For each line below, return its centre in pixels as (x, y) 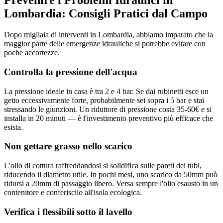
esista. (13, 127)
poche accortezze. (32, 53)
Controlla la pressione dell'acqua (71, 72)
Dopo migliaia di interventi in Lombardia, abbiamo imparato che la (109, 35)
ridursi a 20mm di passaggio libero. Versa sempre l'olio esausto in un (111, 184)
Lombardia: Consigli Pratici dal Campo (106, 14)
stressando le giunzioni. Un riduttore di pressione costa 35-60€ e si (108, 109)
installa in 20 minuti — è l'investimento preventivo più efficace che (109, 118)
